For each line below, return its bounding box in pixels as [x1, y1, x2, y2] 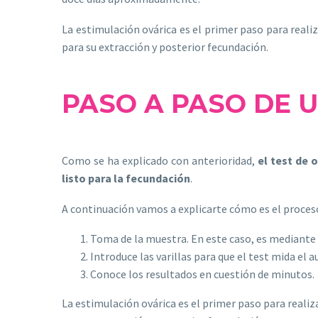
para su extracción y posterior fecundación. [62, 39, 268, 54]
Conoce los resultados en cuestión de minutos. [90, 267, 314, 282]
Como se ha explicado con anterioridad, [62, 153, 258, 168]
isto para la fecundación [65, 170, 190, 185]
